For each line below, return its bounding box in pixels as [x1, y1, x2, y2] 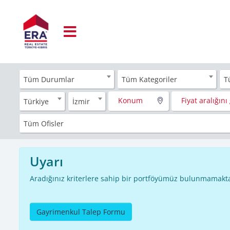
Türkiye [24, 96, 49, 106]
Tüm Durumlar [24, 74, 74, 84]
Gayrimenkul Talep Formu [36, 206, 125, 217]
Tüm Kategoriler [121, 74, 177, 84]
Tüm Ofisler [24, 118, 64, 128]
